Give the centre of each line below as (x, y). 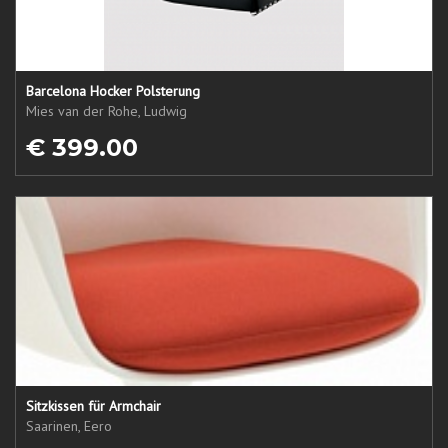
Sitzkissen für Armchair (93, 406)
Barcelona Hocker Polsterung (113, 91)
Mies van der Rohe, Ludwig (106, 111)
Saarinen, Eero (69, 426)
